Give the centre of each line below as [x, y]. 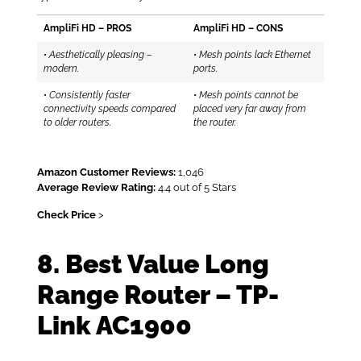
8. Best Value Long [153, 264]
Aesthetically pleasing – [101, 55]
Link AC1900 [114, 326]
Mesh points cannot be [249, 95]
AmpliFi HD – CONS [238, 29]
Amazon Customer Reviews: [106, 172]
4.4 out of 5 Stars [195, 188]
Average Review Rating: [96, 188]
